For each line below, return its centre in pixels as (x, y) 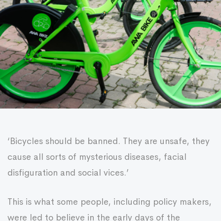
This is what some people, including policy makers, (110, 202)
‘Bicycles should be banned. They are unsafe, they (109, 141)
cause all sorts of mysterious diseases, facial (97, 157)
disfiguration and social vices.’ (68, 173)
